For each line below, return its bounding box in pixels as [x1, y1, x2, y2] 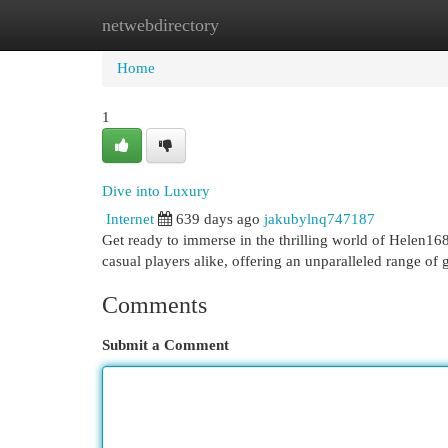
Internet [106, 211, 154, 227]
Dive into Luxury [102, 183, 210, 199]
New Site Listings [200, 17, 309, 33]
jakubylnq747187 [264, 211, 375, 227]
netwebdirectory [102, 15, 219, 35]
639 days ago [176, 211, 260, 227]
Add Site [339, 17, 393, 33]
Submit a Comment [102, 337, 229, 353]
